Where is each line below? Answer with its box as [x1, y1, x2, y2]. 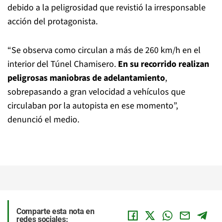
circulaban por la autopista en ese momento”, [7, 100, 178, 112]
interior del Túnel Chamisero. [7, 58, 118, 70]
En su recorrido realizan [118, 58, 209, 70]
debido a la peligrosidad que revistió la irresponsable [7, 1, 206, 14]
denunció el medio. [7, 113, 79, 126]
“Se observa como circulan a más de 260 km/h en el [7, 44, 201, 56]
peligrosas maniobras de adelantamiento [7, 72, 165, 84]
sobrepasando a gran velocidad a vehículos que [7, 86, 185, 98]
